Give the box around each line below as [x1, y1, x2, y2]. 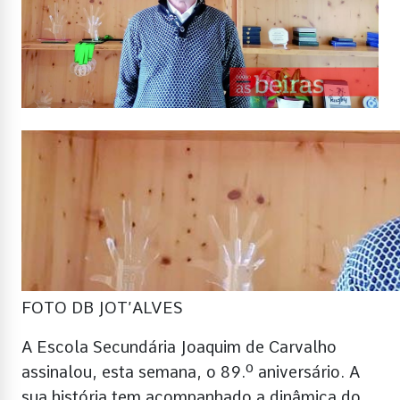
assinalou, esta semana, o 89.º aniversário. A [21, 362, 360, 381]
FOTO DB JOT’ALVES [21, 297, 183, 317]
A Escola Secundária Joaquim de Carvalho [21, 337, 337, 356]
